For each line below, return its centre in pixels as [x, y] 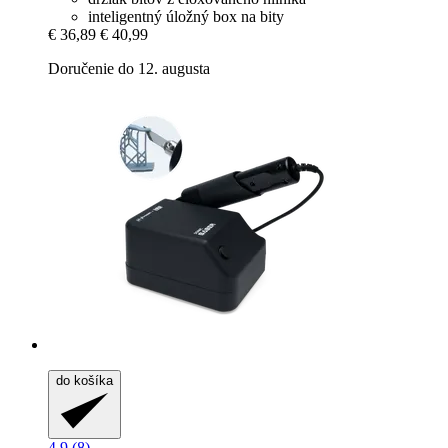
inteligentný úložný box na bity [186, 17]
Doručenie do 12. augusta [129, 69]
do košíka [84, 381]
